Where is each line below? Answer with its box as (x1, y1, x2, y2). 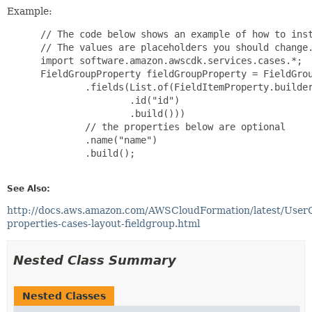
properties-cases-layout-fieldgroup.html (7, 217, 200, 229)
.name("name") (35, 134, 157, 146)
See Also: (7, 183, 50, 194)
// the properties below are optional (35, 120, 286, 132)
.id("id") (35, 94, 180, 106)
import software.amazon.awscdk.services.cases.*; (35, 54, 302, 66)
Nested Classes (22, 290, 106, 302)
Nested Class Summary (13, 252, 176, 267)
